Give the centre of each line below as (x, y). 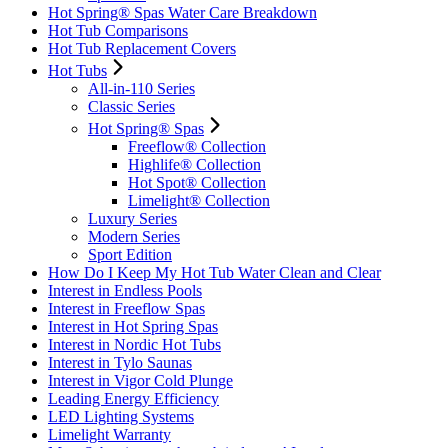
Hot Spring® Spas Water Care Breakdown (182, 12)
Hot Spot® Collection (197, 182)
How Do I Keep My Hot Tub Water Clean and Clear (214, 272)
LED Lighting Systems (121, 416)
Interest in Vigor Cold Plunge (140, 380)
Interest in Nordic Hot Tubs (134, 344)
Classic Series (131, 106)
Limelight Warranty (109, 434)
